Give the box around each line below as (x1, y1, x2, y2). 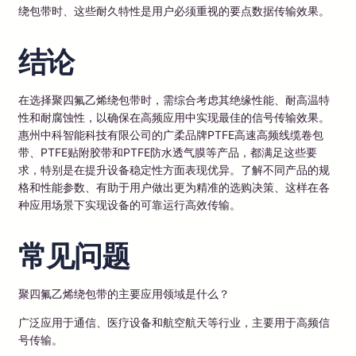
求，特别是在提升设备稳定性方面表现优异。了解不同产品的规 (18, 162, 330, 176)
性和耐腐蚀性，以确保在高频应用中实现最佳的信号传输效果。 (18, 110, 330, 124)
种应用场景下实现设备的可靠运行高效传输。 (18, 197, 241, 211)
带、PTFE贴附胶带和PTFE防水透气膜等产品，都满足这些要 (18, 145, 317, 159)
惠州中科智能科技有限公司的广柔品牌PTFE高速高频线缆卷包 (18, 127, 323, 141)
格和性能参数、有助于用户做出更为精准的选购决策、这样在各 (18, 180, 330, 194)
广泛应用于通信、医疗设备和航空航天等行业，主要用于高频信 (18, 315, 330, 329)
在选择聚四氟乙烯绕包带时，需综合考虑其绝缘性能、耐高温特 (18, 92, 330, 106)
